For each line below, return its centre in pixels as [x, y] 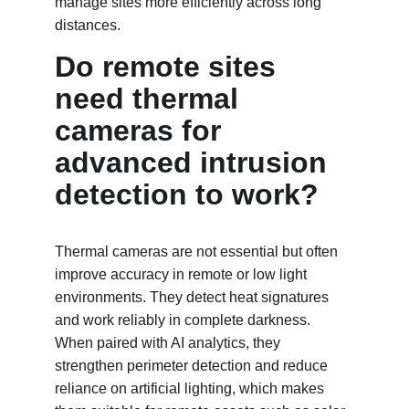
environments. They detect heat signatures [194, 297]
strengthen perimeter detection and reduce [193, 366]
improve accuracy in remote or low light [183, 274]
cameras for [142, 131]
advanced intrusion [195, 163]
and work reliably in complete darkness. [184, 320]
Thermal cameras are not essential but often [198, 252]
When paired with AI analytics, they [169, 343]
